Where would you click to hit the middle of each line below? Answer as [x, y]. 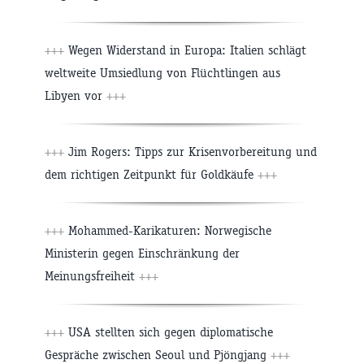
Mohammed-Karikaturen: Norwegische [170, 231]
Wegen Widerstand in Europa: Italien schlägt [187, 50]
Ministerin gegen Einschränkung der [142, 253]
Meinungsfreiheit [92, 276]
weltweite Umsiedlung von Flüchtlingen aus [162, 73]
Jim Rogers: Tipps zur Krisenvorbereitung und [193, 152]
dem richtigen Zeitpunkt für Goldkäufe [151, 175]
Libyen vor [76, 96]
